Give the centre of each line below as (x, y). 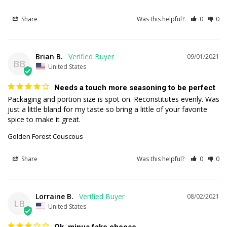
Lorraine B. (54, 196)
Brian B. (49, 57)
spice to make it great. (44, 119)
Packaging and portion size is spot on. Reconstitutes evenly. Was (113, 99)
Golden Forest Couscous (45, 136)
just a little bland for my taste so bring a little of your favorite (107, 109)
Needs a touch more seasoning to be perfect (135, 87)
